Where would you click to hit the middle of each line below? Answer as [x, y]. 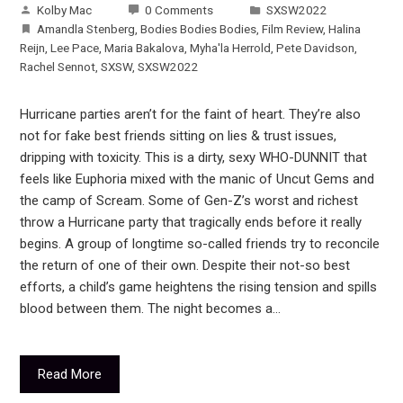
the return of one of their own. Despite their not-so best [185, 266]
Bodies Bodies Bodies [199, 29]
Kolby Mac [65, 10]
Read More [70, 375]
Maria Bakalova [145, 48]
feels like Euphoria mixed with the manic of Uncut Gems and [197, 179]
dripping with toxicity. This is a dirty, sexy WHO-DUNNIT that [194, 158]
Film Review [293, 29]
